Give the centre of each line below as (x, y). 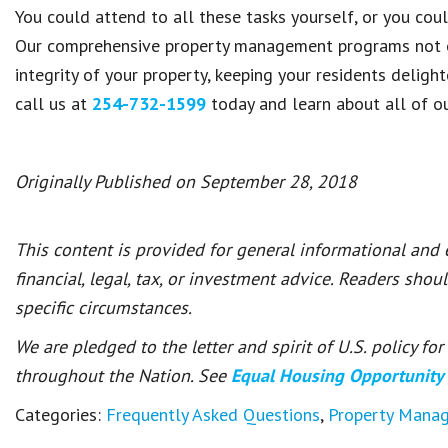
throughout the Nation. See (123, 375)
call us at (53, 103)
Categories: (60, 414)
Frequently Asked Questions (213, 414)
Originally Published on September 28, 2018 (186, 181)
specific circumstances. (103, 307)
